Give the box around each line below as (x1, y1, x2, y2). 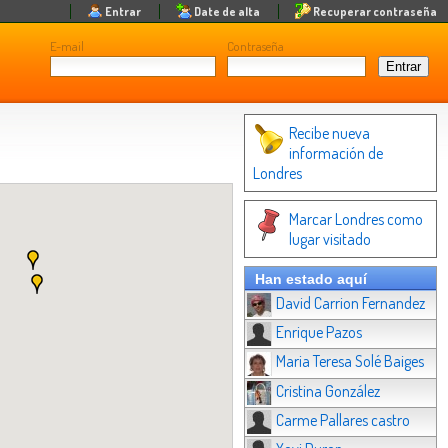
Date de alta (194, 4, 260, 19)
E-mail (50, 38, 84, 54)
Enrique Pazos (276, 322, 362, 343)
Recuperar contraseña (313, 4, 437, 19)
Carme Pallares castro (276, 409, 410, 430)
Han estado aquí (255, 271, 367, 287)
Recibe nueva (289, 123, 370, 143)
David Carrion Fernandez (276, 293, 425, 313)
